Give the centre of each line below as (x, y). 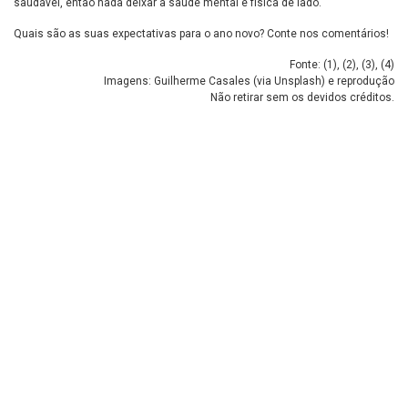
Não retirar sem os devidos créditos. (302, 98)
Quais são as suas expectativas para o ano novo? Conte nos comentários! (201, 34)
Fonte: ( (308, 65)
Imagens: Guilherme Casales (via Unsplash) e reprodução (249, 82)
